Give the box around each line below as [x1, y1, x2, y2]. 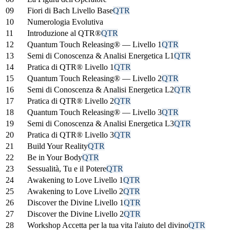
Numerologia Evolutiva [27, 17, 103, 26]
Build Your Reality [27, 141, 88, 150]
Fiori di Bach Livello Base [27, 6, 113, 15]
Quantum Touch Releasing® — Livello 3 [27, 107, 162, 117]
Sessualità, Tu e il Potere [27, 164, 106, 173]
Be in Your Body [27, 152, 82, 162]
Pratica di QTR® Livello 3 [27, 130, 114, 139]
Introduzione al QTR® [27, 28, 101, 37]
